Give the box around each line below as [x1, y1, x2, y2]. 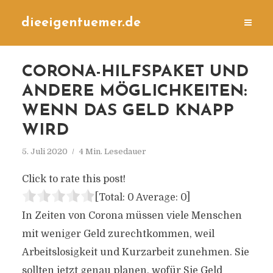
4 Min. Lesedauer [79, 147, 146, 156]
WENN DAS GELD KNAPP [21, 103, 234, 119]
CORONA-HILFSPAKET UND [21, 64, 249, 80]
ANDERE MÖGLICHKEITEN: [21, 83, 247, 100]
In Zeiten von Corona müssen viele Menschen [21, 210, 242, 221]
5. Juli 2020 [21, 147, 68, 156]
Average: [133, 192, 180, 203]
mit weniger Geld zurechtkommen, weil [21, 229, 214, 239]
